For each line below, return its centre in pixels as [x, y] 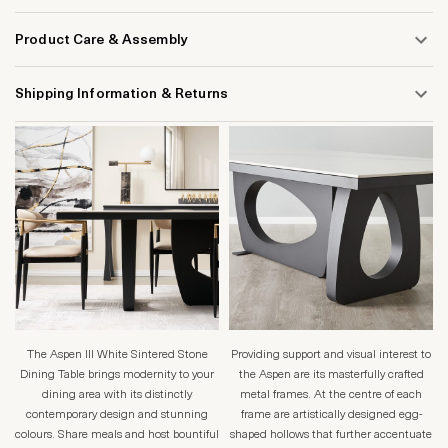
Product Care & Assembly [102, 40]
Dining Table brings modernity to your [117, 375]
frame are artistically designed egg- [331, 415]
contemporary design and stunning [117, 415]
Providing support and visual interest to [331, 355]
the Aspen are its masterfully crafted [331, 375]
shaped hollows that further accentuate [331, 435]
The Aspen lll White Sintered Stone [117, 355]
